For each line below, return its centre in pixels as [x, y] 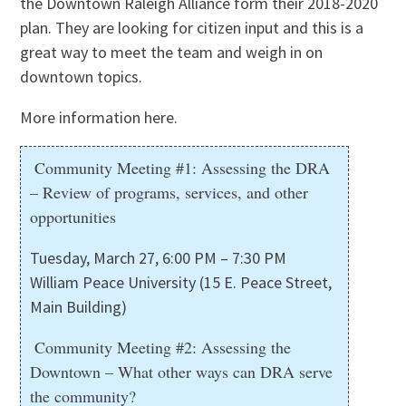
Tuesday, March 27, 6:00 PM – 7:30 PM [159, 258]
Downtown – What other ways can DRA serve [182, 372]
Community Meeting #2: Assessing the [163, 348]
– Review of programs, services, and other [169, 193]
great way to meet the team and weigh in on [172, 53]
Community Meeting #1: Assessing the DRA [183, 168]
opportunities [73, 217]
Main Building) [79, 307]
